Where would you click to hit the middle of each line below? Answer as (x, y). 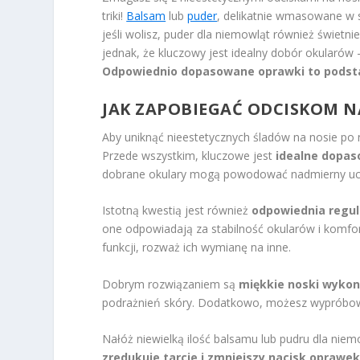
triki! (115, 16)
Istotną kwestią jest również (177, 211)
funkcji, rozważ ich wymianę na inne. (197, 247)
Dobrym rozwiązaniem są (171, 284)
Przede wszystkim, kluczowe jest (189, 155)
